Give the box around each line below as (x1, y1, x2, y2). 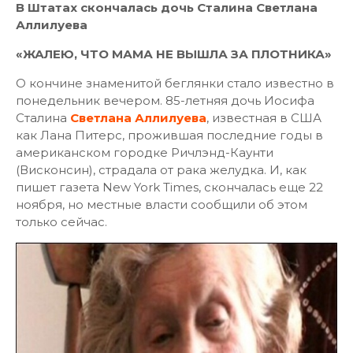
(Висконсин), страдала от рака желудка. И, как (16, 162, 307, 177)
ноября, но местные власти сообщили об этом (16, 197, 307, 212)
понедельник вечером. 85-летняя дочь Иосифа (16, 93, 314, 108)
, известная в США (206, 110, 321, 125)
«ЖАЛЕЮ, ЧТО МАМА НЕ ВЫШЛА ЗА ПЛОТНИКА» (16, 46, 332, 61)
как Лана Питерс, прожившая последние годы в (16, 128, 323, 143)
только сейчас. (16, 214, 107, 229)
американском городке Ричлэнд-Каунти (16, 145, 273, 160)
